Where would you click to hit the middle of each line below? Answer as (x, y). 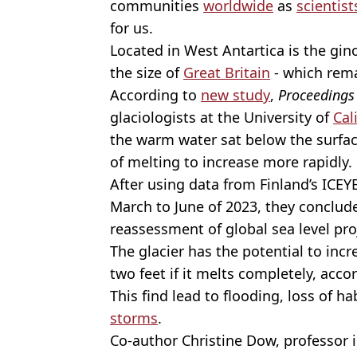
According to (155, 94)
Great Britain (227, 72)
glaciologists (153, 117)
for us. (131, 27)
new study (235, 94)
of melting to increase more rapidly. (231, 161)
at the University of (267, 117)
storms (134, 318)
